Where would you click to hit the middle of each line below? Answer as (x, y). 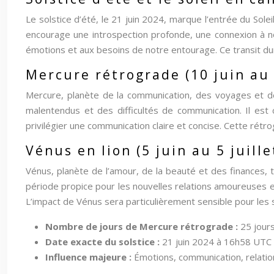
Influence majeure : (90, 257)
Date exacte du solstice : (104, 242)
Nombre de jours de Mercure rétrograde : (143, 226)
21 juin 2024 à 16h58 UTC (217, 242)
